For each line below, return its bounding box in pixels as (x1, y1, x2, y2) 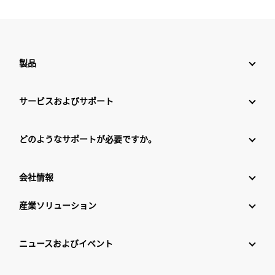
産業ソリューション (19, 198, 96, 211)
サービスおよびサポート (19, 94, 114, 107)
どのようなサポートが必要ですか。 (19, 132, 157, 145)
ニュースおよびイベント (19, 236, 113, 249)
